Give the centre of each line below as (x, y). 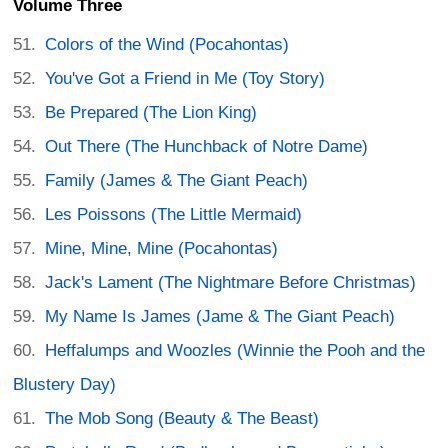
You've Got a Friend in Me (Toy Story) (185, 78)
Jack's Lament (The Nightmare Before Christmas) (231, 282)
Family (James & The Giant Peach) (177, 180)
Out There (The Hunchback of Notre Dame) (207, 146)
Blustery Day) (64, 384)
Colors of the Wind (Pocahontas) (167, 44)
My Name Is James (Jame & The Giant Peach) (220, 316)
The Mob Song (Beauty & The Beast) (182, 418)
